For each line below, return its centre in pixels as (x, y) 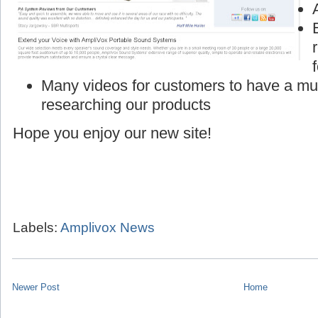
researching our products (126, 104)
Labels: (37, 227)
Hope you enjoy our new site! (112, 133)
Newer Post (36, 287)
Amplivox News (108, 227)
